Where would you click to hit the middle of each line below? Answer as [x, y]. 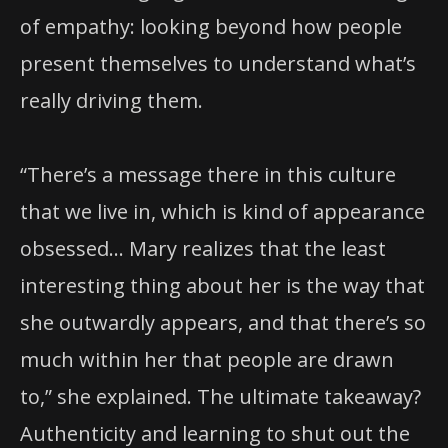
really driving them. [111, 100]
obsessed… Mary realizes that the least [203, 248]
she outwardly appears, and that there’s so [223, 322]
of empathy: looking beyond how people [211, 26]
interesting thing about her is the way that [222, 285]
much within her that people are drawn [207, 359]
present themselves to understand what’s [218, 63]
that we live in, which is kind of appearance [222, 211]
